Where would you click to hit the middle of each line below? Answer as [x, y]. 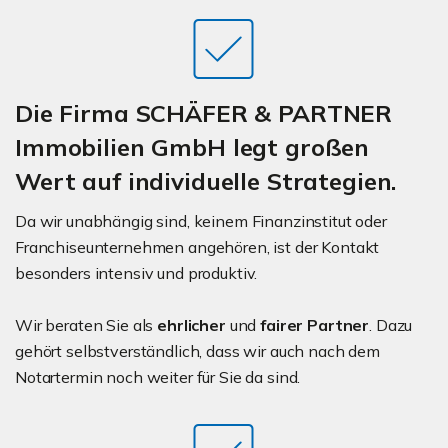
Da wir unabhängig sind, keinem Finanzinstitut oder [201, 221]
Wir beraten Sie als [86, 325]
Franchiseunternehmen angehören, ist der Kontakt [197, 247]
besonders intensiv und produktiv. [136, 273]
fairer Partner [315, 325]
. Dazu [391, 325]
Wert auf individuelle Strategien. [206, 181]
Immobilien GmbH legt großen [192, 147]
